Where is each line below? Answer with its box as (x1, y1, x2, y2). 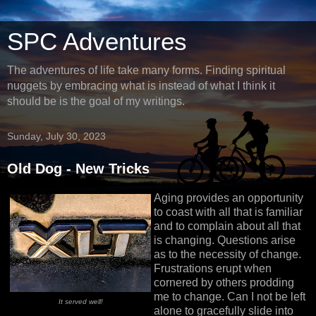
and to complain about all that (154, 219, 300, 232)
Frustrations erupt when (154, 262, 272, 274)
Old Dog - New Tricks (7, 161, 150, 176)
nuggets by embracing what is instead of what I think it (7, 80, 275, 92)
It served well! (58, 297, 103, 305)
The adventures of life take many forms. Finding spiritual (7, 64, 286, 76)
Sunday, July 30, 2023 (7, 130, 106, 142)
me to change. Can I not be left (154, 290, 305, 303)
